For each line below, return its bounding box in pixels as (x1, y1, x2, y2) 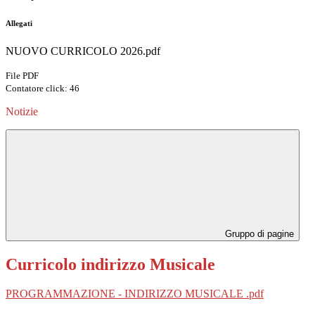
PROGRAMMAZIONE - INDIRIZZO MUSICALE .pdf (6, 288, 264, 300)
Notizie (6, 105, 38, 117)
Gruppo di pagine (222, 228, 294, 239)
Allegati (6, 18, 32, 27)
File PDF (6, 70, 39, 81)
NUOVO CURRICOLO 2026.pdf (6, 44, 160, 57)
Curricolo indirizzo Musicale (6, 255, 215, 274)
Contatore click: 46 (6, 82, 79, 94)
